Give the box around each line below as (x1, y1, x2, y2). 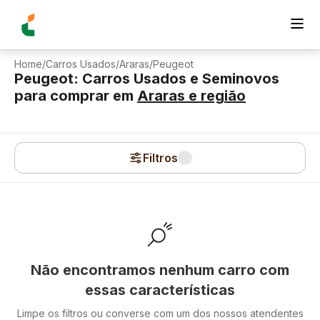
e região (185, 87, 246, 104)
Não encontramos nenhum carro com (31, 261, 289, 279)
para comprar (14, 87, 109, 104)
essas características (85, 281, 235, 299)
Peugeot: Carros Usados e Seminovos (14, 70, 279, 87)
